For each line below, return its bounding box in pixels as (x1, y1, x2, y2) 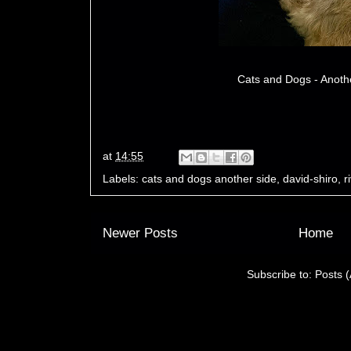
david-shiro (283, 172, 338, 185)
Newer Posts (103, 225, 178, 241)
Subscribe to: (246, 268, 315, 281)
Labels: (103, 172, 142, 185)
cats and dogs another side (142, 172, 277, 185)
